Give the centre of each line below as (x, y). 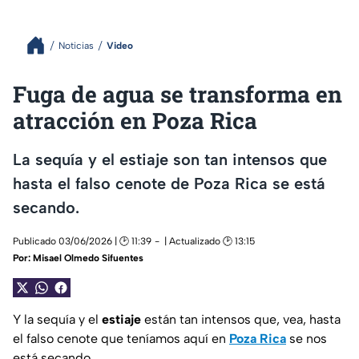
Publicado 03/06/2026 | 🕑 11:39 (82, 242)
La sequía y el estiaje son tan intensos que (170, 159)
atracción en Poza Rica (135, 121)
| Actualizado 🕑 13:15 (210, 242)
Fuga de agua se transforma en (177, 94)
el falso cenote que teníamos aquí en (121, 339)
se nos (307, 339)
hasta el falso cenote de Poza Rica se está (169, 183)
